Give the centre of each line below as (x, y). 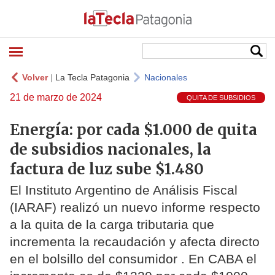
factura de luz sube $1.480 (107, 169)
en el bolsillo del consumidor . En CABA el (133, 259)
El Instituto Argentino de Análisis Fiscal (124, 190)
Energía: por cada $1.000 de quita (134, 130)
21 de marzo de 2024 (56, 97)
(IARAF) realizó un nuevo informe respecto (135, 207)
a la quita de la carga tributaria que (112, 225)
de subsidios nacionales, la (110, 149)
